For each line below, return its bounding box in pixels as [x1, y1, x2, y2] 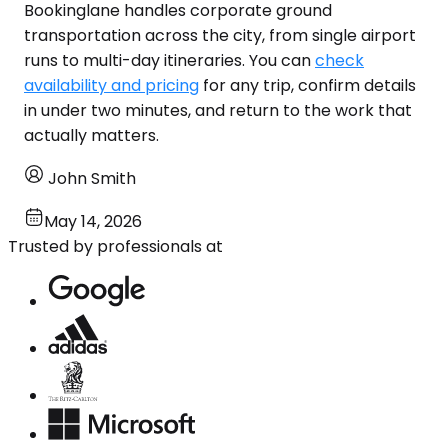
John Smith [48, 166, 136, 190]
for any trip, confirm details [199, 73, 416, 97]
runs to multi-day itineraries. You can [24, 48, 315, 72]
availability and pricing [24, 73, 199, 97]
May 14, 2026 [44, 209, 142, 233]
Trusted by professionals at [8, 234, 223, 258]
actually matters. [24, 123, 159, 147]
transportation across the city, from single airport [24, 23, 416, 47]
